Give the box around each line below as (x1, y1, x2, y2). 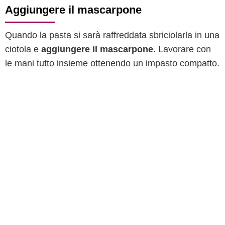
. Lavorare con (153, 44, 211, 54)
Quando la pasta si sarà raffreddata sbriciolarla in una (5, 30, 219, 40)
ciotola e (5, 44, 41, 54)
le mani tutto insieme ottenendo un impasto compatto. (5, 58, 219, 68)
